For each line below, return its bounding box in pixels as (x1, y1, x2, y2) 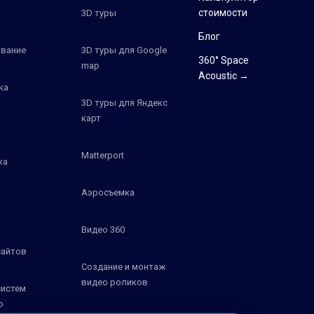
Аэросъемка (81, 186, 135, 198)
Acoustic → (198, 69, 249, 81)
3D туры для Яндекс (81, 97, 168, 108)
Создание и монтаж (81, 261, 165, 272)
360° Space (198, 54, 249, 66)
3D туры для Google (81, 44, 167, 55)
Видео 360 (81, 224, 125, 235)
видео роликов (81, 276, 148, 287)
